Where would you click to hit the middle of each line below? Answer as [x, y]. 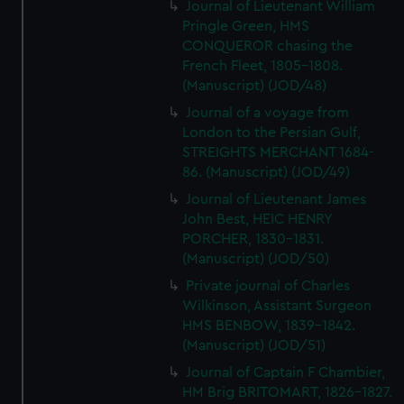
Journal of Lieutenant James [276, 199]
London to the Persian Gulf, [272, 133]
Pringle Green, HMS [246, 26]
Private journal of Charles [268, 286]
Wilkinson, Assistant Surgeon [277, 306]
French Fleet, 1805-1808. [263, 66]
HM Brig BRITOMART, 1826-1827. [288, 392]
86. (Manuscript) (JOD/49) [266, 172]
